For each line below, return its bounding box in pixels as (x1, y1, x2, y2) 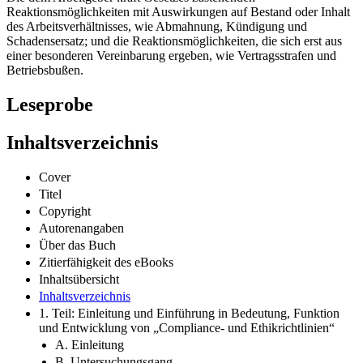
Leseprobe (6, 94, 93, 116)
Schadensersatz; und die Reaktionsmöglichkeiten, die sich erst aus (6, 34, 342, 49)
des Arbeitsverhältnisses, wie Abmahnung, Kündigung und (6, 19, 307, 34)
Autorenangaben (39, 220, 124, 235)
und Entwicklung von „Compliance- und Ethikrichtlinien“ (39, 320, 335, 335)
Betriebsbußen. (6, 63, 83, 78)
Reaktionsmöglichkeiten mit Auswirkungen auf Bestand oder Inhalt (6, 5, 350, 19)
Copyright (39, 203, 91, 218)
